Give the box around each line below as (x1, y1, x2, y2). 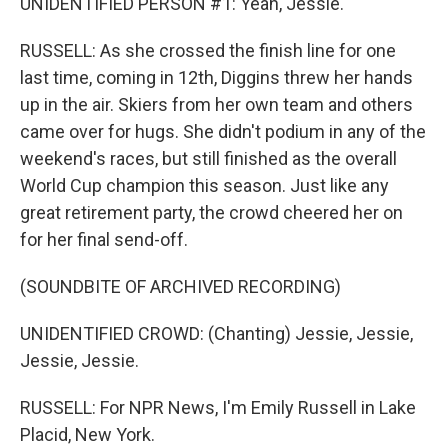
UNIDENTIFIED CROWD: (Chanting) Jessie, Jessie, (20, 323, 413, 344)
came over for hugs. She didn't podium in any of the (20, 121, 426, 142)
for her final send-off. (20, 229, 188, 250)
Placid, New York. (20, 424, 155, 445)
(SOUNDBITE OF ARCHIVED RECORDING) (20, 276, 341, 297)
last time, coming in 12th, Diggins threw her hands (20, 67, 413, 88)
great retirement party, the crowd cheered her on (20, 202, 403, 223)
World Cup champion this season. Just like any (20, 175, 389, 196)
